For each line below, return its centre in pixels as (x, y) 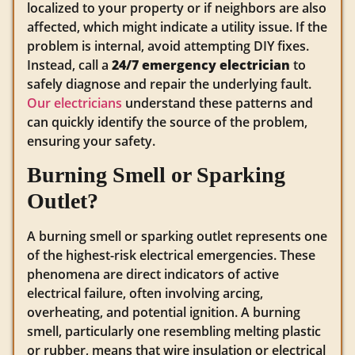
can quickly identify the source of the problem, (167, 122)
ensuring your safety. (91, 141)
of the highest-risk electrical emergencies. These (171, 255)
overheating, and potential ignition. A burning (164, 312)
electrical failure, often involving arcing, (145, 293)
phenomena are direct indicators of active (153, 274)
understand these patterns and (218, 103)
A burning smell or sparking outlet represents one (177, 236)
